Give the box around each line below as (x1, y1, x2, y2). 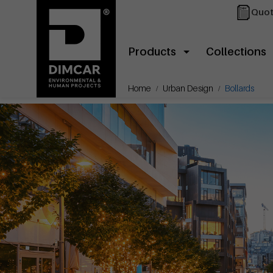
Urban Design (163, 83, 213, 93)
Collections (206, 45, 266, 58)
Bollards (225, 83, 254, 93)
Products (128, 45, 176, 58)
